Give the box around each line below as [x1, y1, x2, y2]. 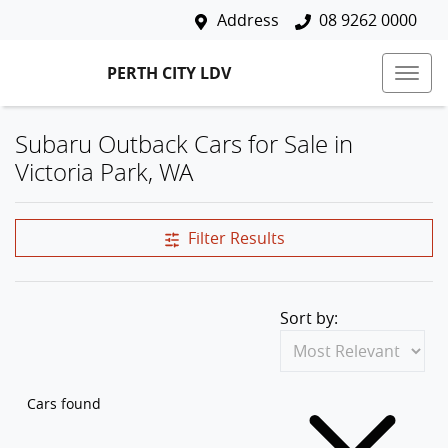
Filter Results [187, 227, 285, 249]
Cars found [27, 394, 101, 413]
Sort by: [280, 307, 338, 329]
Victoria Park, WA [15, 155, 193, 188]
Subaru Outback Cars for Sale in [15, 127, 353, 160]
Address [217, 9, 279, 31]
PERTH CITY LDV [107, 61, 231, 84]
